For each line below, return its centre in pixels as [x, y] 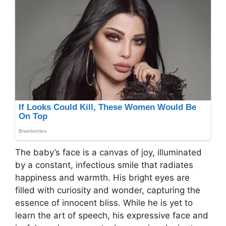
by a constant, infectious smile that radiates [104, 165]
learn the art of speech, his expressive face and [112, 215]
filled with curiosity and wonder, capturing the [108, 190]
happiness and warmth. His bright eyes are [102, 177]
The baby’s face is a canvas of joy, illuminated [108, 152]
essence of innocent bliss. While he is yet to [104, 203]
